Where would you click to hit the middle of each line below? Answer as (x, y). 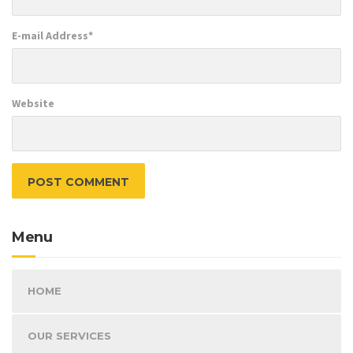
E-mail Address (50, 35)
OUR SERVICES (69, 336)
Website (33, 103)
